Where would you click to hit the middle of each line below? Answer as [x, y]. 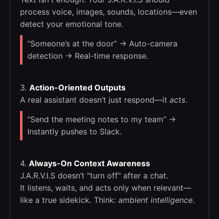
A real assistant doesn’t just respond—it [95, 100]
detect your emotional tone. [72, 24]
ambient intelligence [155, 200]
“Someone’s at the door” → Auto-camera [102, 44]
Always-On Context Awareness [89, 164]
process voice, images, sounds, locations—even [109, 12]
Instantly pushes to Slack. [75, 132]
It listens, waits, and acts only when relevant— [106, 188]
